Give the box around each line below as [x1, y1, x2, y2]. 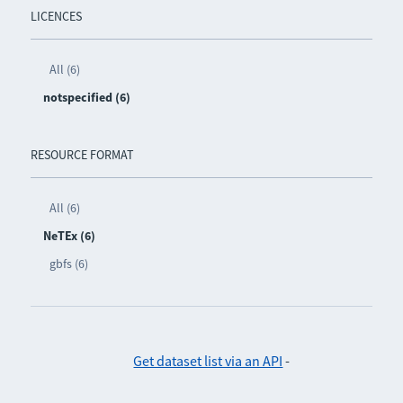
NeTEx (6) [42, 227, 95, 244]
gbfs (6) [49, 255, 88, 272]
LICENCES [30, 7, 82, 24]
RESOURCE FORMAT [30, 146, 134, 163]
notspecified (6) [42, 88, 130, 105]
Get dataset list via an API [133, 351, 283, 370]
